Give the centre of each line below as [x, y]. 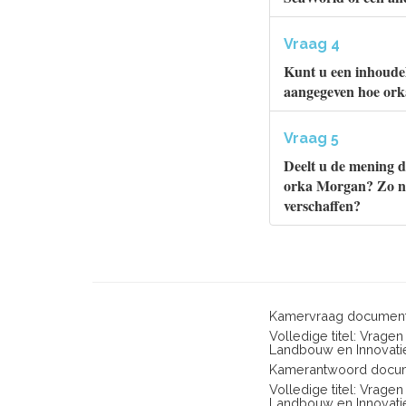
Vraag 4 [312, 44]
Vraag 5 [311, 138]
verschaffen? [322, 205]
